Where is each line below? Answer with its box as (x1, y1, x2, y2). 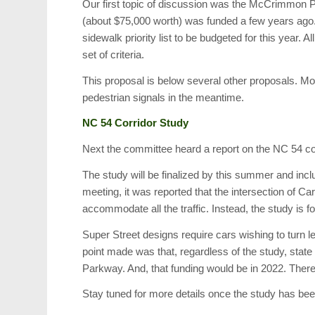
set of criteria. (82, 48, 145, 60)
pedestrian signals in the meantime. (82, 91, 245, 103)
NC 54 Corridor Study (82, 117, 189, 129)
